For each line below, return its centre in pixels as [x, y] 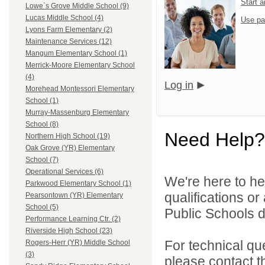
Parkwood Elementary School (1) [78, 184]
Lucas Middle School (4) [64, 18]
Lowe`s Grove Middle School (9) [77, 6]
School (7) [42, 160]
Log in [179, 85]
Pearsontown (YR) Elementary [74, 195]
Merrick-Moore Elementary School [80, 65]
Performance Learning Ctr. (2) [73, 219]
